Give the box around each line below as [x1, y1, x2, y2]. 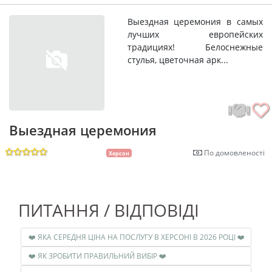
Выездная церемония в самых [127, 16, 263, 28]
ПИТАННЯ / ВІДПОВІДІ [18, 198, 199, 222]
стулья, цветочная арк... [127, 54, 228, 66]
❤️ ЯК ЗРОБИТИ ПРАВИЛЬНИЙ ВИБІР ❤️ [157, 250, 166, 261]
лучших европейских [127, 29, 263, 41]
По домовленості [202, 147, 265, 158]
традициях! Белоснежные [127, 41, 263, 53]
